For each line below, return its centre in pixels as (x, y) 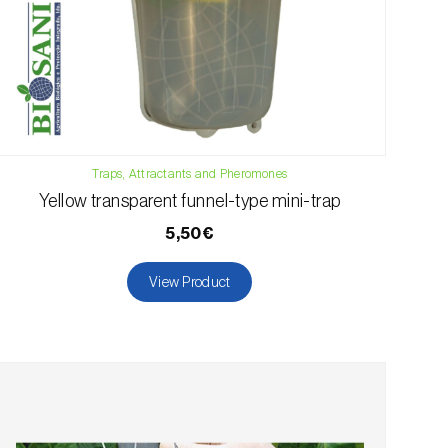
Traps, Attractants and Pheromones (190, 174)
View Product (190, 282)
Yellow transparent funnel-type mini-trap (189, 201)
